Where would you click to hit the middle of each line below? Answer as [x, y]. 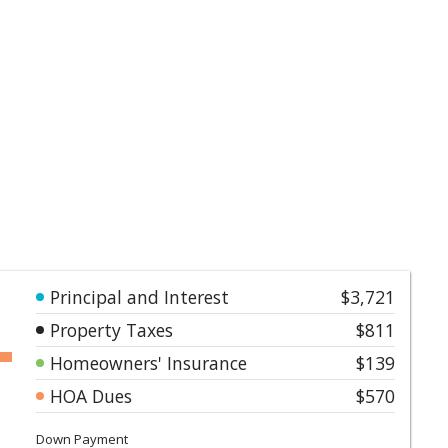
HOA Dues [91, 395]
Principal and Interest [139, 296]
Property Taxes [111, 329]
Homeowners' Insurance [148, 362]
